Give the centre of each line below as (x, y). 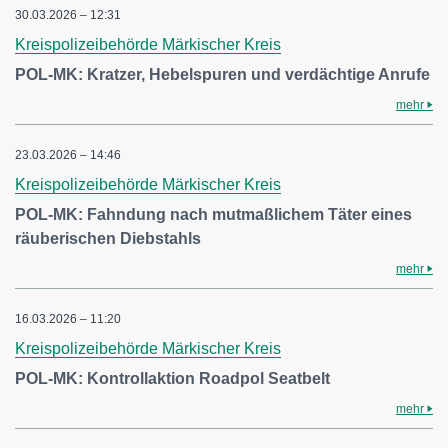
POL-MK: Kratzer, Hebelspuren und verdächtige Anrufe (222, 74)
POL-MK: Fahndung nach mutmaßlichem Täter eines (213, 214)
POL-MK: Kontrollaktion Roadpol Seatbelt (172, 378)
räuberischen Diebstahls (108, 238)
